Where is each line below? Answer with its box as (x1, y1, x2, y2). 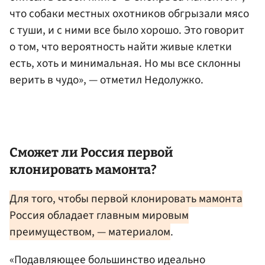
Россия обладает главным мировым (9, 206, 189, 224)
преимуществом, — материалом (9, 223, 170, 240)
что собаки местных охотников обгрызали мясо (9, 5, 249, 22)
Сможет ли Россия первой (9, 145, 173, 161)
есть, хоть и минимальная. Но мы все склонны (9, 54, 241, 72)
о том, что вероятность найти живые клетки (9, 38, 232, 55)
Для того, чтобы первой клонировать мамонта (9, 190, 243, 207)
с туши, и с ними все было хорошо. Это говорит (9, 21, 244, 38)
